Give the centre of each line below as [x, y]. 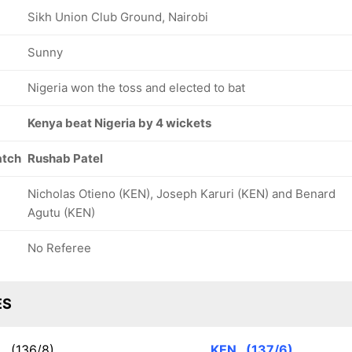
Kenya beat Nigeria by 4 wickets [119, 123]
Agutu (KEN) [61, 213]
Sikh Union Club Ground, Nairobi [118, 17]
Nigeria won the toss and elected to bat [136, 88]
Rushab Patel [65, 158]
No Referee [59, 248]
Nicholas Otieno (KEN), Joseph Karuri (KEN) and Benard [181, 194]
